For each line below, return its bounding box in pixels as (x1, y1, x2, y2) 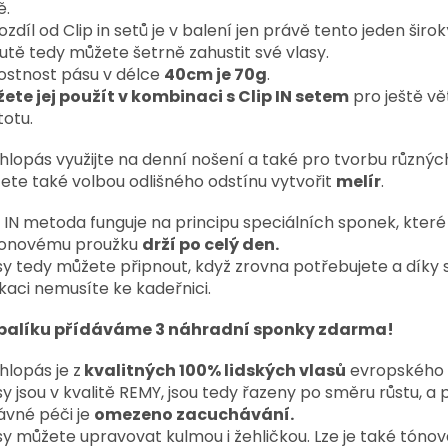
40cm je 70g (164, 62, 267, 86)
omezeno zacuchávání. (94, 402, 294, 426)
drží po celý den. (142, 232, 279, 256)
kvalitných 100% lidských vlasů (81, 358, 346, 382)
